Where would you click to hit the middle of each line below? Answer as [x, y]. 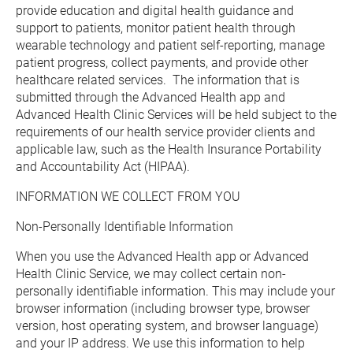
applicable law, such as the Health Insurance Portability [169, 149]
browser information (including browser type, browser [163, 308]
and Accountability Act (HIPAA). [103, 167]
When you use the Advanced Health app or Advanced [162, 256]
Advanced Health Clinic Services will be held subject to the [176, 115]
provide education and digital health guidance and [155, 11]
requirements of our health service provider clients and [165, 132]
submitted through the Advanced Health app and [150, 97]
